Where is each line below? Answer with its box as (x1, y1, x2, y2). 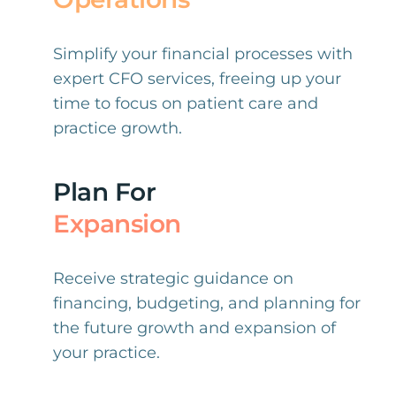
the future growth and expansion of (52, 318, 336, 338)
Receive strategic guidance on (52, 269, 293, 288)
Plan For (52, 177, 156, 207)
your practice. (52, 343, 160, 362)
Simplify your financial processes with (52, 44, 353, 64)
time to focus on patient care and (52, 94, 318, 113)
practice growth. (52, 118, 182, 138)
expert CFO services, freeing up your (52, 69, 341, 88)
